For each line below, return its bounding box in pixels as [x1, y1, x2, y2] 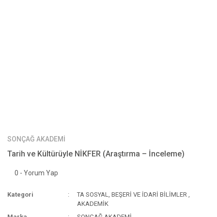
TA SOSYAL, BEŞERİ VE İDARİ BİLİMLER [77, 191, 187, 198]
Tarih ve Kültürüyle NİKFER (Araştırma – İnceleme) [7, 149, 185, 158]
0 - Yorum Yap [15, 169, 58, 177]
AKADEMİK [77, 200, 109, 207]
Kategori [7, 191, 33, 198]
